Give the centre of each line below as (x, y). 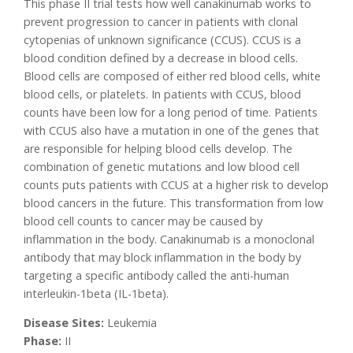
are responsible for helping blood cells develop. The (158, 148)
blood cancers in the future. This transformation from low (174, 203)
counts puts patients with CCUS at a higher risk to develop (176, 184)
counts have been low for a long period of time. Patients (171, 112)
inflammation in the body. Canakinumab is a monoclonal (169, 239)
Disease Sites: (64, 323)
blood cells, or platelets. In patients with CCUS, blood (163, 94)
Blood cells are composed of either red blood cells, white (173, 76)
